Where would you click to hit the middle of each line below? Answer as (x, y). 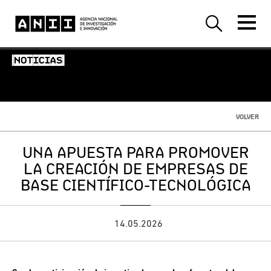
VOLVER (247, 117)
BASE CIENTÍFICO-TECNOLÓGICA (135, 185)
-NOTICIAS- (38, 61)
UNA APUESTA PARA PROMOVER (135, 152)
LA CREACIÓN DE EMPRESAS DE (135, 168)
